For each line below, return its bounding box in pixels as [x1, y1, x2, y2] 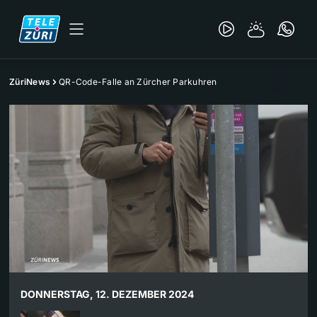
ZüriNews [9, 76, 50, 87]
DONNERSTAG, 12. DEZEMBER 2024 [21, 288, 194, 301]
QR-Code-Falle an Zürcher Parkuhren [59, 76, 217, 87]
